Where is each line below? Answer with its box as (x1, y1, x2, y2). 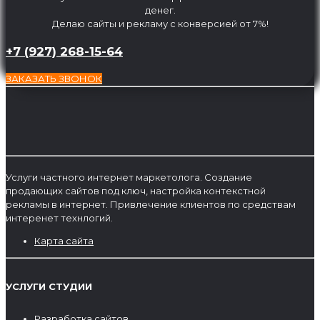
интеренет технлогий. (6, 212, 113, 224)
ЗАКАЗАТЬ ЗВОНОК (6, 73, 102, 85)
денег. (144, 4, 176, 16)
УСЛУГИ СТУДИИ (6, 281, 92, 293)
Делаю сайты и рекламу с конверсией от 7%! (51, 18, 269, 30)
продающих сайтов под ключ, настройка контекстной (6, 185, 266, 197)
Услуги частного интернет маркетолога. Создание (6, 171, 252, 184)
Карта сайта (34, 235, 94, 247)
